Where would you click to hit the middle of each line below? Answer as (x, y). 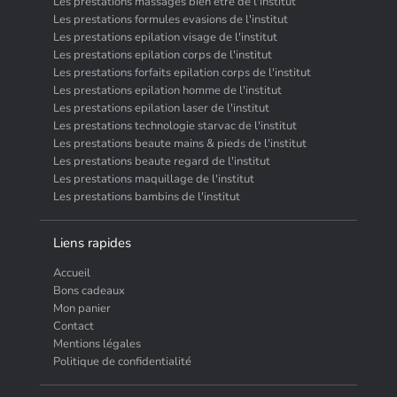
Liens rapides (92, 243)
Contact (73, 326)
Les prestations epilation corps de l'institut (162, 55)
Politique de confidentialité (122, 362)
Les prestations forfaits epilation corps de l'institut (182, 73)
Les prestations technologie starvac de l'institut (175, 126)
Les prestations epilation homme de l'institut (167, 90)
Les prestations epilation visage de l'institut (165, 37)
